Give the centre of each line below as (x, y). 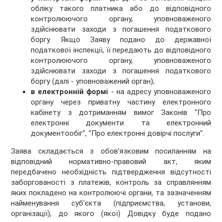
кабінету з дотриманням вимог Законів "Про (121, 113)
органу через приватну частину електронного (121, 102)
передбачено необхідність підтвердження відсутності (111, 172)
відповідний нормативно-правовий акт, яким (111, 162)
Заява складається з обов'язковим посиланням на (111, 151)
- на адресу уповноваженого (160, 92)
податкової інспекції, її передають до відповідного (121, 50)
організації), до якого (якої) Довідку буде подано (111, 214)
